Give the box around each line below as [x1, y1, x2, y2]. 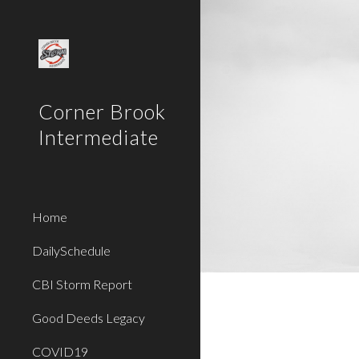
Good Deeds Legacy [32, 310, 145, 325]
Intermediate [38, 125, 159, 149]
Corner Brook [38, 99, 166, 123]
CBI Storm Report [32, 276, 132, 292]
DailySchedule [32, 243, 111, 258]
